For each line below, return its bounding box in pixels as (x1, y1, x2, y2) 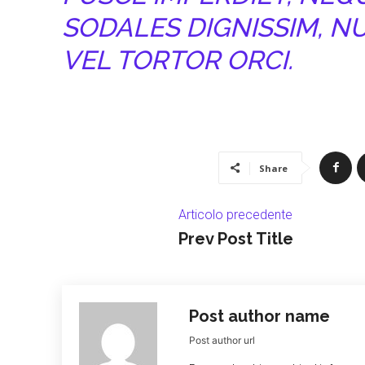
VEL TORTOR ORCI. (62, 44, 292, 75)
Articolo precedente (178, 206, 293, 222)
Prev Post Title (178, 228, 294, 248)
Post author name (189, 306, 330, 326)
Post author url (189, 333, 255, 346)
